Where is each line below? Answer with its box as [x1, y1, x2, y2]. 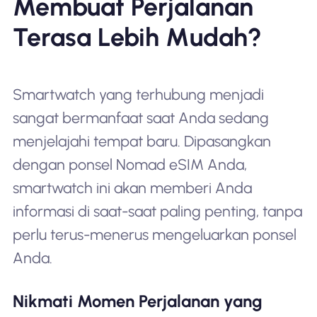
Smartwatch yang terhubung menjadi [12, 85, 264, 103]
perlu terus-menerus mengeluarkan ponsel [12, 225, 296, 243]
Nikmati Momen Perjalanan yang [12, 291, 263, 312]
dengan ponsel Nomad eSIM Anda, [12, 155, 247, 173]
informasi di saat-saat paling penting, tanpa [12, 202, 302, 220]
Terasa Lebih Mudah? [12, 21, 262, 52]
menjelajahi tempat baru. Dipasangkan [12, 132, 271, 150]
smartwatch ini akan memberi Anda [12, 178, 252, 197]
